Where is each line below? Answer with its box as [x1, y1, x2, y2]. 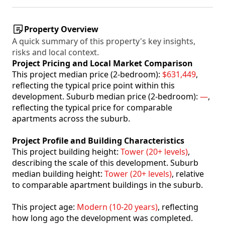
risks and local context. [12, 47, 99, 58]
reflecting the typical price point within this [12, 80, 175, 91]
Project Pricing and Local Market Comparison [12, 58, 193, 69]
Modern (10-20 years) [77, 201, 158, 213]
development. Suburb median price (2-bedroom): [12, 91, 200, 102]
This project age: [12, 201, 77, 213]
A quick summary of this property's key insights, [12, 36, 195, 47]
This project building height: [12, 146, 121, 158]
